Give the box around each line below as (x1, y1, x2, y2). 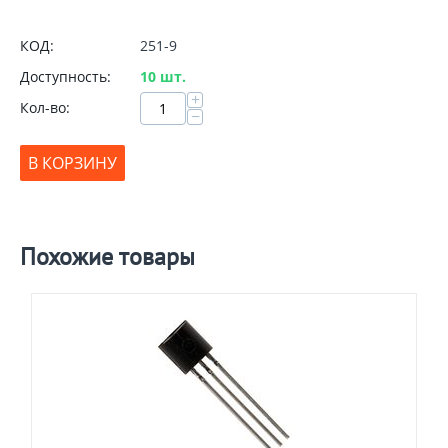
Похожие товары (20, 241, 195, 272)
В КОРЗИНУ (28, 152, 117, 174)
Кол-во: (20, 98, 70, 117)
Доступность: (20, 67, 111, 86)
